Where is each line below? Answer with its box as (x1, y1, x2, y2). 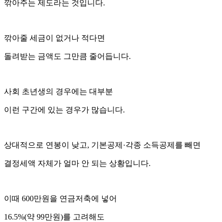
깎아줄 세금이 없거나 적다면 (4, 33, 105, 42)
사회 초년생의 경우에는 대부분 (4, 87, 115, 96)
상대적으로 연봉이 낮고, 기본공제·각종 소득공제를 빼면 (4, 140, 201, 149)
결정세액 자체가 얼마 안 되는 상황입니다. (4, 159, 151, 167)
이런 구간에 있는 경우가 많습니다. (4, 105, 125, 114)
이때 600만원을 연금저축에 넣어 (4, 194, 117, 203)
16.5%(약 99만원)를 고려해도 (4, 212, 105, 221)
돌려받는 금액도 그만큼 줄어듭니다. (4, 52, 131, 60)
